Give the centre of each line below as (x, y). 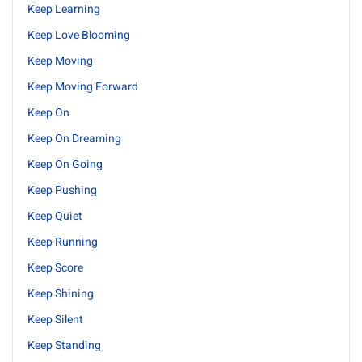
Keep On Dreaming (74, 139)
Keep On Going (65, 164)
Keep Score (55, 268)
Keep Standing (64, 345)
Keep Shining (61, 294)
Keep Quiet (55, 216)
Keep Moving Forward (83, 87)
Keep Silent (55, 320)
